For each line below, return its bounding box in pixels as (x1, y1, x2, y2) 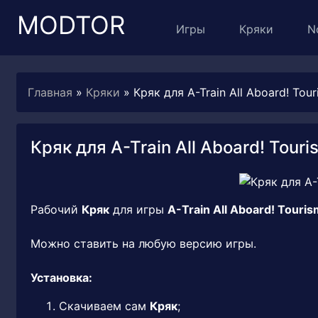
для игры (109, 202, 168, 216)
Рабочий (31, 202, 82, 216)
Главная (28, 85, 72, 99)
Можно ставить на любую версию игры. (31, 236, 256, 251)
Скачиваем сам (59, 299, 150, 313)
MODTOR (17, 9, 125, 40)
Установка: (31, 270, 92, 285)
